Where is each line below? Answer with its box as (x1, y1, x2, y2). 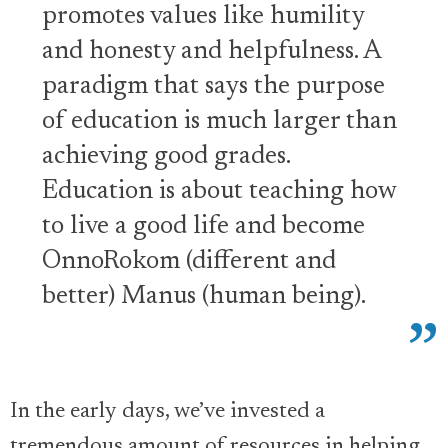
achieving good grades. (42, 144, 290, 171)
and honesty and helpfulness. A (42, 39, 381, 66)
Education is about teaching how (42, 179, 396, 206)
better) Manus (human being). (42, 284, 366, 311)
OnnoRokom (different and (42, 249, 336, 276)
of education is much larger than (42, 109, 397, 136)
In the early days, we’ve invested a (10, 400, 325, 423)
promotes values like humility (42, 4, 364, 31)
